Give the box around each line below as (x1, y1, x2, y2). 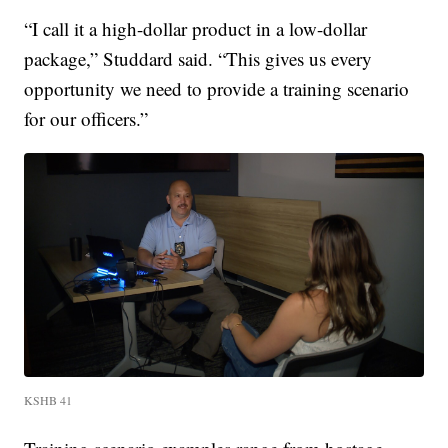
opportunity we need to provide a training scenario (24, 75, 410, 101)
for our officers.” (24, 105, 149, 131)
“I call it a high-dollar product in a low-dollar (24, 15, 368, 41)
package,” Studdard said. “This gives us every (24, 45, 373, 71)
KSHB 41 (24, 392, 73, 409)
